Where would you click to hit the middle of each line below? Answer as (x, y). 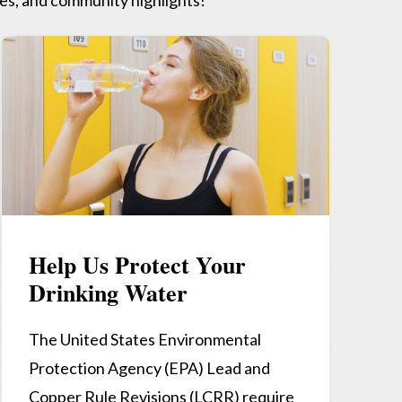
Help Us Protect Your (137, 265)
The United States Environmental (144, 340)
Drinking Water (108, 293)
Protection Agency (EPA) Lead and (149, 368)
